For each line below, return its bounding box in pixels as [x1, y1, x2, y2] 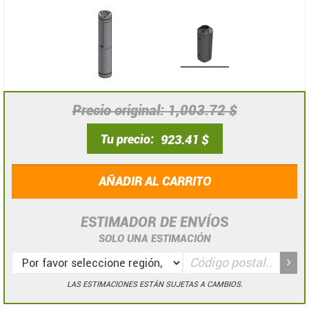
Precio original [72, 101, 160, 119]
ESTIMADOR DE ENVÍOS [81, 213, 228, 230]
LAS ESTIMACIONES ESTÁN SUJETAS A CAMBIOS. [66, 279, 243, 289]
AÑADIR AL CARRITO [98, 173, 211, 188]
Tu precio [100, 132, 150, 147]
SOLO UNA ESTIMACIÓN [98, 232, 211, 245]
